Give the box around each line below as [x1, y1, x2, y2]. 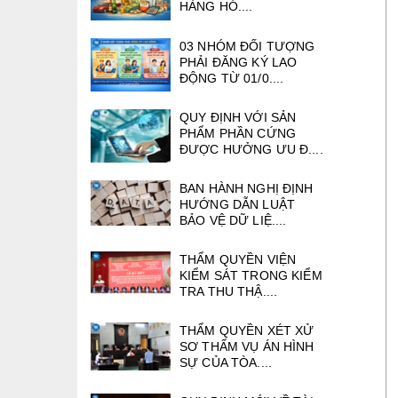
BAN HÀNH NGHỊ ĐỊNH [179, 181, 314, 196]
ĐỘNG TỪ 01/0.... [179, 70, 284, 85]
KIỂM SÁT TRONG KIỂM [179, 268, 322, 283]
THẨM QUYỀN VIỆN [179, 252, 297, 267]
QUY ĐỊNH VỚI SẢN [179, 110, 297, 125]
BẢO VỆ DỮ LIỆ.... [179, 213, 287, 228]
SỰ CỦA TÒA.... [179, 355, 272, 370]
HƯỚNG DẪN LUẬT [179, 197, 295, 212]
